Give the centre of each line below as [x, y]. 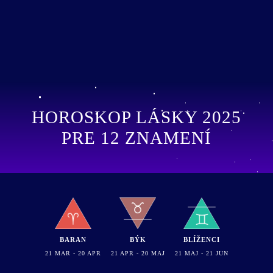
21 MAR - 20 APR [73, 253]
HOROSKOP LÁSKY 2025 [136, 117]
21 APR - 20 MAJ [138, 253]
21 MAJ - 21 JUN [201, 253]
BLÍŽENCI [201, 239]
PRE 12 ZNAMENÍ [136, 137]
